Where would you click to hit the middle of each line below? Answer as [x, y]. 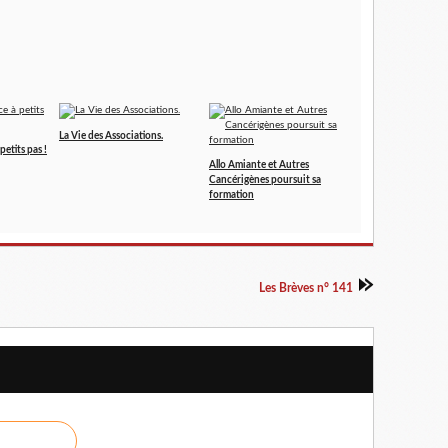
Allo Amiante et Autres [259, 165]
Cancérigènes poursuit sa [265, 180]
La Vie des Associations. [111, 136]
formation [231, 195]
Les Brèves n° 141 [306, 288]
